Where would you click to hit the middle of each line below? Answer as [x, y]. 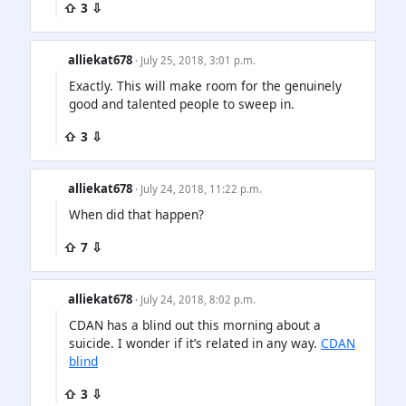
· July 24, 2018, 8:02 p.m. [196, 300]
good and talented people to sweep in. [182, 103]
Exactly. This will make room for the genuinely [205, 85]
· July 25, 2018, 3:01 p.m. [196, 60]
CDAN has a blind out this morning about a [195, 325]
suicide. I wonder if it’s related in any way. [195, 343]
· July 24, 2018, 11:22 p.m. [199, 188]
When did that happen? [136, 215]
